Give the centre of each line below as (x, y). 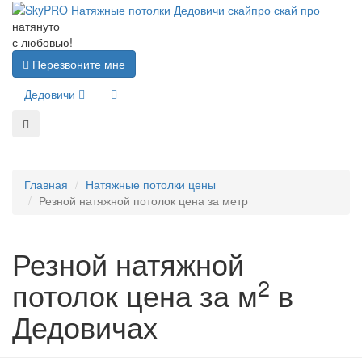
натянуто (36, 26)
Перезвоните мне (77, 64)
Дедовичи (51, 94)
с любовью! (42, 42)
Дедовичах (85, 326)
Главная (46, 185)
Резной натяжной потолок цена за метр (143, 201)
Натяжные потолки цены (151, 185)
